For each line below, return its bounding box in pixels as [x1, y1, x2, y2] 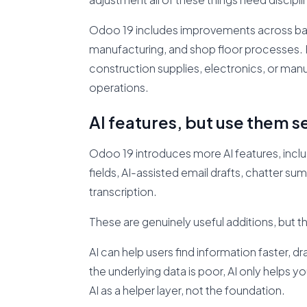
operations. [88, 80, 149, 95]
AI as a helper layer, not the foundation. [88, 283, 285, 297]
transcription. [88, 184, 157, 199]
